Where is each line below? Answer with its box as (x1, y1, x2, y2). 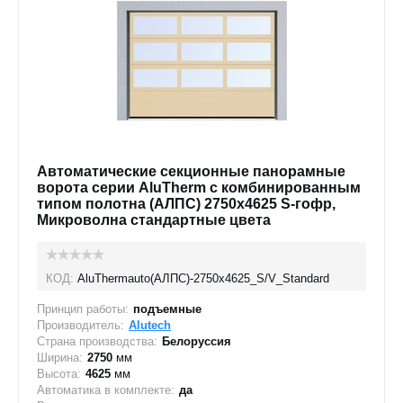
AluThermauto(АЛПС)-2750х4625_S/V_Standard (77, 272, 329, 285)
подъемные (133, 302, 201, 316)
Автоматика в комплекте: (37, 383, 175, 397)
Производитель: (37, 318, 124, 332)
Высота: (37, 367, 81, 381)
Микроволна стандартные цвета (37, 212, 271, 228)
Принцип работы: (37, 302, 129, 316)
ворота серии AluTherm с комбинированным (37, 180, 361, 195)
